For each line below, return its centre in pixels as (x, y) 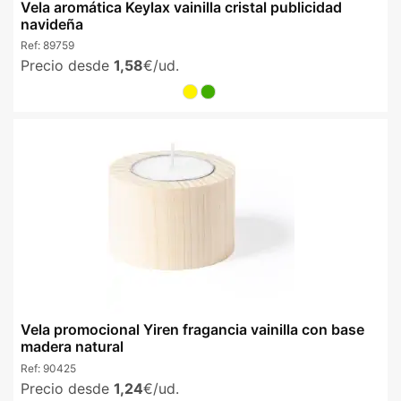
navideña (52, 24)
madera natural (72, 347)
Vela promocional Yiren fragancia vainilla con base (192, 330)
